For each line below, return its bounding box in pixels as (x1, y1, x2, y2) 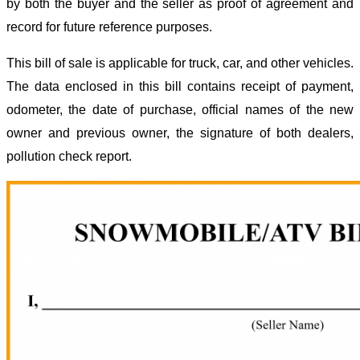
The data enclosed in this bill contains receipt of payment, (6, 79, 354, 93)
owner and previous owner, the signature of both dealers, (6, 125, 354, 140)
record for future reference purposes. (6, 19, 215, 34)
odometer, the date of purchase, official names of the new (6, 102, 354, 117)
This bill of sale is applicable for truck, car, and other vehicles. (6, 55, 354, 70)
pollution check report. (6, 149, 132, 163)
